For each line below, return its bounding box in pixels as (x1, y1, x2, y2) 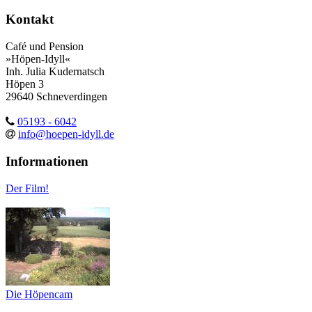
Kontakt (6, 12, 54, 27)
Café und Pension (6, 40, 84, 53)
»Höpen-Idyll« (6, 53, 70, 65)
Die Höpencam (6, 288, 72, 300)
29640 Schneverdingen (6, 91, 107, 103)
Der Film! (6, 182, 49, 194)
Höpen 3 (6, 78, 44, 91)
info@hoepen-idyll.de (18, 128, 114, 141)
